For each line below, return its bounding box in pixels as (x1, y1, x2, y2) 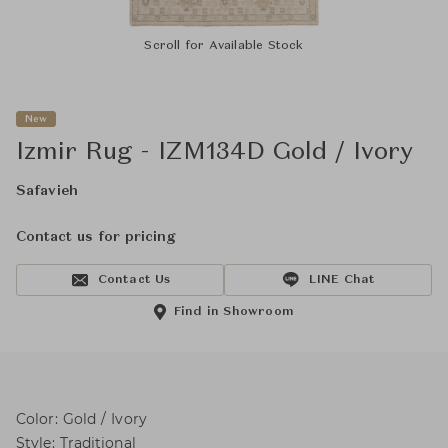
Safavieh (16, 184, 78, 198)
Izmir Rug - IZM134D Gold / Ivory (16, 141, 413, 165)
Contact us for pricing (16, 230, 175, 244)
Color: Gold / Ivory (16, 410, 147, 428)
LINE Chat (308, 274, 376, 286)
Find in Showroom (173, 306, 295, 318)
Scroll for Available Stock (144, 40, 304, 52)
